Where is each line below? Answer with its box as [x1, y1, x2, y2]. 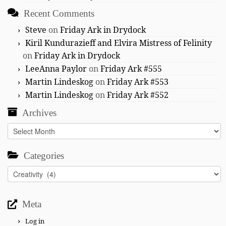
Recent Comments [24, 8, 94, 19]
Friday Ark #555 [100, 63, 162, 75]
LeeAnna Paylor [25, 63, 87, 75]
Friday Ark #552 [107, 89, 168, 101]
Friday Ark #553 [107, 76, 168, 88]
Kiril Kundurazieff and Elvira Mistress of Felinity [25, 37, 212, 49]
